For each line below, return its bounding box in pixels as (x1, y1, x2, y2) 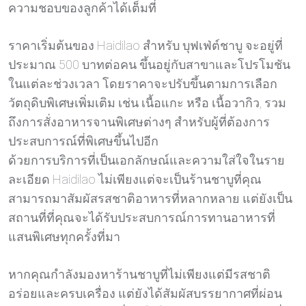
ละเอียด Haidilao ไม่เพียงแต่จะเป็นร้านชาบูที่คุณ (8, 172, 262, 187)
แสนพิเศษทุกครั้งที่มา (8, 229, 120, 245)
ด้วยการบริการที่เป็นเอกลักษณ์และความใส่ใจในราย (8, 153, 285, 168)
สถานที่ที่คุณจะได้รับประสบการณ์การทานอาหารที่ (8, 210, 275, 225)
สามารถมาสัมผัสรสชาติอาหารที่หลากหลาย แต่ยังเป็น (8, 191, 292, 206)
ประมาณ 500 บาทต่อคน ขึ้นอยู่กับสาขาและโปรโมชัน (8, 57, 290, 72)
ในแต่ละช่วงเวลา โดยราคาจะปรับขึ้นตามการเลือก (8, 76, 277, 92)
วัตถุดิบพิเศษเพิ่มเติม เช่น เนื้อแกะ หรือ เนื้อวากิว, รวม (8, 96, 286, 111)
